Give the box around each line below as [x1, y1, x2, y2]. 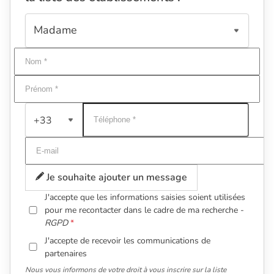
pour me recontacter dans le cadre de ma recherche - [45, 204, 245, 216]
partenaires [45, 247, 87, 259]
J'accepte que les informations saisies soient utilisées [45, 191, 246, 203]
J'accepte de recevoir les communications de [45, 234, 211, 246]
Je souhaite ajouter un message [44, 170, 187, 184]
